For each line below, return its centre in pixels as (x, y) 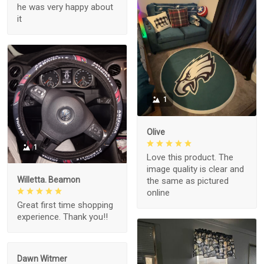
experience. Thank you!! (62, 217)
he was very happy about (65, 7)
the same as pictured (188, 181)
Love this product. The (190, 158)
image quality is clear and (195, 169)
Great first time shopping (65, 205)
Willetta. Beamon (49, 179)
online (158, 193)
